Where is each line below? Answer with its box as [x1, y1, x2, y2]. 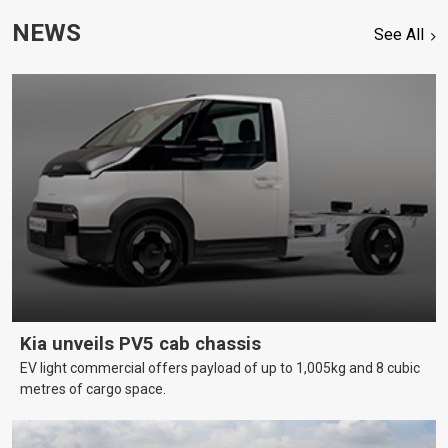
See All [374, 25, 425, 45]
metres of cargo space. [20, 380, 166, 397]
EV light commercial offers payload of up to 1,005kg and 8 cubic [20, 359, 420, 376]
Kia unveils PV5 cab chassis [20, 332, 261, 355]
